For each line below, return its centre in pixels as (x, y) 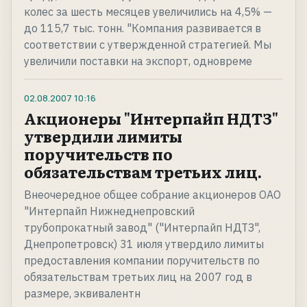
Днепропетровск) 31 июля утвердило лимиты (144, 244)
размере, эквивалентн (82, 294)
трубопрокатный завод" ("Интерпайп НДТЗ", (142, 228)
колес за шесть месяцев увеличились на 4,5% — (148, 12)
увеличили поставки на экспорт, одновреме (138, 61)
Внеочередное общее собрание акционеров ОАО (152, 195)
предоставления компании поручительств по (142, 261)
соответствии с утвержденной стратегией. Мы (148, 45)
